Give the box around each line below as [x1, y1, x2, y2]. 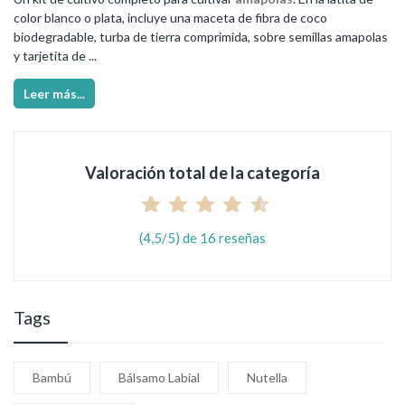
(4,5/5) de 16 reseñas [139, 229, 266, 246]
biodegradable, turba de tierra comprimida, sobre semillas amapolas [14, 28, 388, 44]
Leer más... [24, 85, 85, 101]
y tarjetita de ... [14, 47, 97, 63]
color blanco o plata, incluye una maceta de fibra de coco [14, 9, 327, 25]
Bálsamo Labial [118, 369, 200, 385]
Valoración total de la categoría [85, 162, 320, 183]
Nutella [247, 369, 287, 385]
